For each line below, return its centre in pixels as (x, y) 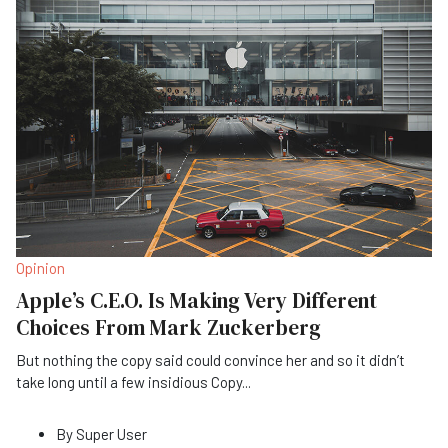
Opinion (40, 267)
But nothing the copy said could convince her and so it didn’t (210, 359)
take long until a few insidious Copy (129, 381)
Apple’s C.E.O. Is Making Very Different (196, 300)
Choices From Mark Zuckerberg (168, 327)
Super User (111, 433)
